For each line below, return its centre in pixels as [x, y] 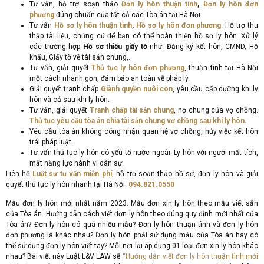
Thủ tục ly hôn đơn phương [138, 68]
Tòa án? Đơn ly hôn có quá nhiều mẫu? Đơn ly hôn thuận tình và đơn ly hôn [132, 225]
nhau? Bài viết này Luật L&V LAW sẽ [64, 257]
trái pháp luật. [51, 142]
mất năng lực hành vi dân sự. [77, 164]
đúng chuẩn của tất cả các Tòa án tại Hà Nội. [128, 15]
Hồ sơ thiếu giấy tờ [116, 47]
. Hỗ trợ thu [240, 26]
